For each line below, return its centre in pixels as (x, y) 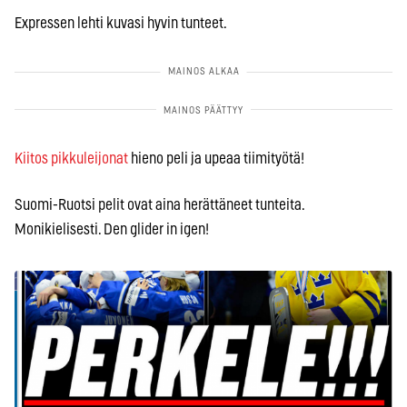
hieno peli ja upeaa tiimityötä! (216, 159)
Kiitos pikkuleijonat (71, 159)
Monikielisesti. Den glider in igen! (112, 230)
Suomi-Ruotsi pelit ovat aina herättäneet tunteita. (159, 205)
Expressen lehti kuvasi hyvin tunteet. (121, 24)
